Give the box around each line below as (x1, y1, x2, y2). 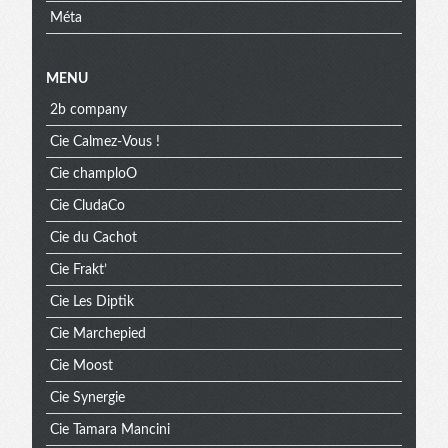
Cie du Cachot (49, 230, 137, 245)
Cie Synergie (49, 390, 125, 405)
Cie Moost (49, 358, 113, 373)
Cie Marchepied (49, 326, 146, 341)
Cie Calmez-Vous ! (49, 134, 160, 149)
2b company (49, 102, 127, 117)
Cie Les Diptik (49, 294, 134, 309)
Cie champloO (49, 166, 137, 181)
